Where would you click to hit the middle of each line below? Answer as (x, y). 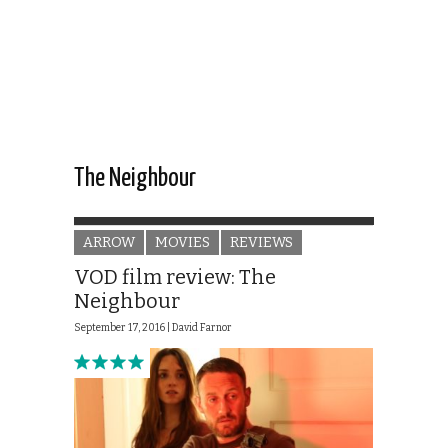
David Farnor (202, 328)
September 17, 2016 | (123, 328)
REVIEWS (261, 243)
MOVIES (182, 243)
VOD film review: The (175, 277)
